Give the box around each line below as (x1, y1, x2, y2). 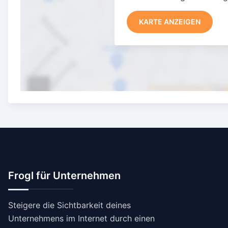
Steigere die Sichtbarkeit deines (8, 200, 131, 210)
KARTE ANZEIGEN (139, 17, 201, 26)
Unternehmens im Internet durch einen (8, 213, 155, 223)
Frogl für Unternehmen (8, 169, 121, 182)
